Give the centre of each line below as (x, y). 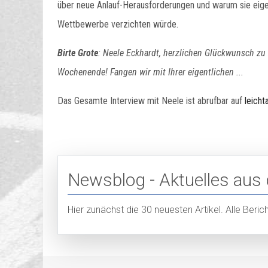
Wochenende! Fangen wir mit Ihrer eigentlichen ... (150, 72)
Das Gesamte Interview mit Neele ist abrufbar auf (151, 101)
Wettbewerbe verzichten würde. (118, 24)
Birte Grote (78, 53)
